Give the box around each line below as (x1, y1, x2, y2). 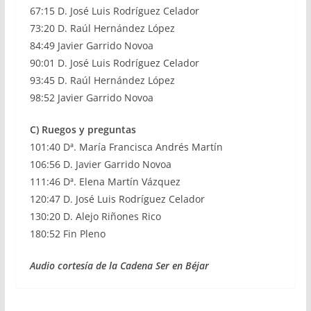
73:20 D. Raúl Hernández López (29, 22, 175, 35)
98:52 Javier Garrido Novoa (29, 91, 153, 104)
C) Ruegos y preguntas (29, 123, 136, 136)
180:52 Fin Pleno (29, 227, 106, 240)
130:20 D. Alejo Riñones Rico (29, 210, 161, 223)
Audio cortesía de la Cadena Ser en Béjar (29, 259, 209, 272)
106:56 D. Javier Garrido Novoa (29, 158, 171, 171)
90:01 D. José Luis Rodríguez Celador (29, 56, 199, 69)
